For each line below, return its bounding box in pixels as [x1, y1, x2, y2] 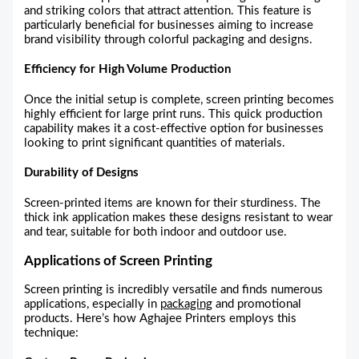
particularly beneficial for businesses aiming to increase [24, 19, 314, 32]
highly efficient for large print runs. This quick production [24, 107, 323, 120]
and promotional [212, 297, 302, 310]
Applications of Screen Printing [24, 253, 213, 268]
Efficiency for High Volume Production [24, 63, 232, 76]
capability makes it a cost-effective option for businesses [24, 122, 325, 135]
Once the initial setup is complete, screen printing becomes [24, 93, 335, 106]
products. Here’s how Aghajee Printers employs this [24, 312, 297, 325]
